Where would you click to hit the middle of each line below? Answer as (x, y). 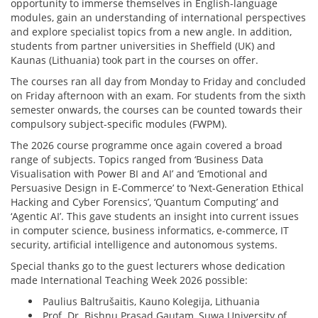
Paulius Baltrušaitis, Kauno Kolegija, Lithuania (151, 301)
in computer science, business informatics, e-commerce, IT (150, 230)
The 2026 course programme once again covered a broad (147, 145)
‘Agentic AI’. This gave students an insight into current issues (155, 216)
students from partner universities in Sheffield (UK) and (143, 45)
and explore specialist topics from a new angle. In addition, (151, 31)
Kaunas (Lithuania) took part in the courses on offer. (135, 60)
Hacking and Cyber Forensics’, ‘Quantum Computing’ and (145, 202)
